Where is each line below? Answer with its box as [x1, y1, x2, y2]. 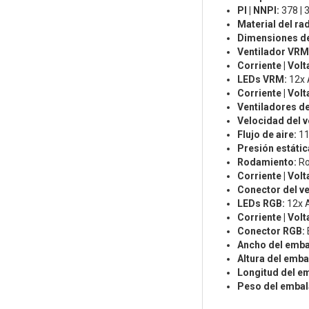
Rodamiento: [237, 157, 297, 168]
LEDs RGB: [237, 198, 285, 210]
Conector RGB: [237, 226, 305, 237]
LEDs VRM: [237, 74, 287, 86]
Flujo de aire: [237, 129, 297, 141]
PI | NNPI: [237, 5, 279, 17]
